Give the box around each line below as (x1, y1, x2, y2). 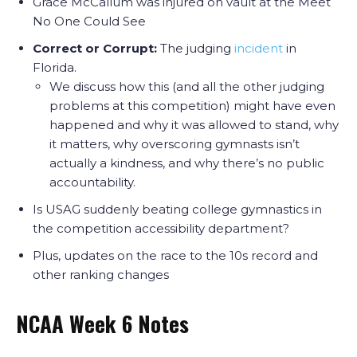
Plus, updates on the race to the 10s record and (33, 248, 318, 263)
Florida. (33, 60, 76, 75)
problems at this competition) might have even (49, 98, 335, 113)
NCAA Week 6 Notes (16, 308, 189, 339)
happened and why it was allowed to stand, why (49, 117, 339, 132)
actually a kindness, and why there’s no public (49, 155, 324, 171)
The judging (160, 41, 234, 56)
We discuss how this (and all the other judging (49, 79, 324, 94)
